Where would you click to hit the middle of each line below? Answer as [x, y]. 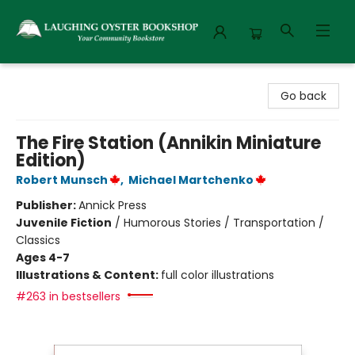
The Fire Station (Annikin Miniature [168, 143]
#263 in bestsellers [68, 296]
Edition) [51, 160]
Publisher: [47, 205]
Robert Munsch [62, 180]
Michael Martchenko [191, 180]
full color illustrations [218, 275]
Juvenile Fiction [64, 223]
